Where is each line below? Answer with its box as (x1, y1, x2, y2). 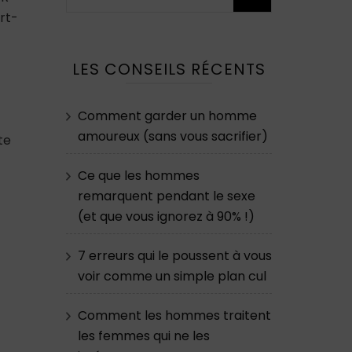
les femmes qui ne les (77, 327, 210, 346)
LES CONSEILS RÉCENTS (71, 58, 266, 81)
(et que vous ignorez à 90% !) (77, 207, 255, 226)
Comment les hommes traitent (77, 306, 271, 325)
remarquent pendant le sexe (77, 187, 255, 206)
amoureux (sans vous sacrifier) (77, 127, 268, 146)
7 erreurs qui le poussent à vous (77, 247, 272, 266)
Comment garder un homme (77, 107, 257, 126)
